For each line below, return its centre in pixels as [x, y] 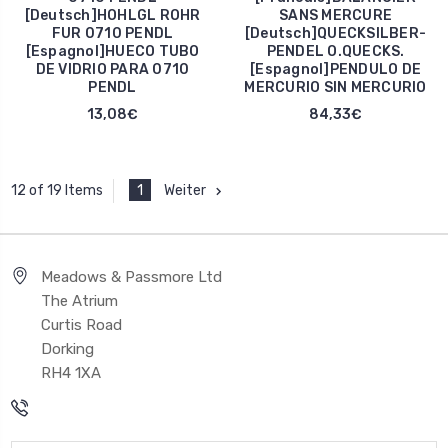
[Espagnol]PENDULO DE [335, 69]
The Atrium [79, 301]
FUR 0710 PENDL [112, 33]
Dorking [67, 349]
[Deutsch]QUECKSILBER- [335, 33]
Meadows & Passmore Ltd [131, 277]
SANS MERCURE [335, 15]
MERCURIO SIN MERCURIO [335, 87]
